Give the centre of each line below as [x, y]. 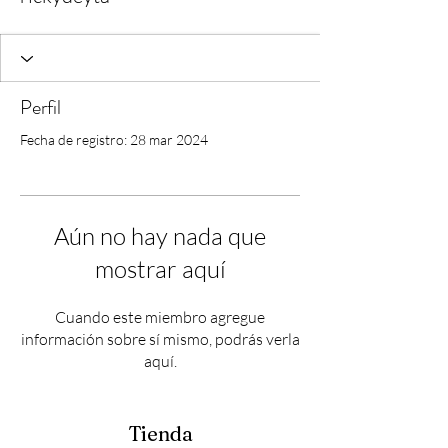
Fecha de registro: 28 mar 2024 [114, 140]
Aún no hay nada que [160, 236]
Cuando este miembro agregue [160, 317]
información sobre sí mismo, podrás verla [160, 339]
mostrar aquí [160, 269]
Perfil [40, 108]
